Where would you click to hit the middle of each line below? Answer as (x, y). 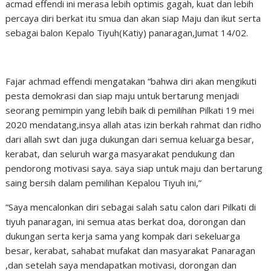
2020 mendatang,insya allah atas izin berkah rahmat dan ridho (134, 125)
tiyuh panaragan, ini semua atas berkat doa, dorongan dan (126, 221)
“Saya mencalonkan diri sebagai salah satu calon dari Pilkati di (131, 207)
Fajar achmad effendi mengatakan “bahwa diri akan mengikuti (131, 81)
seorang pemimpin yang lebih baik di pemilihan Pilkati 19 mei (130, 110)
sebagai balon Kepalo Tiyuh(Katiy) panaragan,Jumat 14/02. (127, 33)
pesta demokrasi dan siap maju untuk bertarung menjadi (122, 96)
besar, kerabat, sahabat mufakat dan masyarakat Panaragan (131, 250)
